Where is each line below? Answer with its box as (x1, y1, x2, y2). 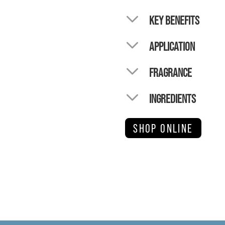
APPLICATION (149, 39, 195, 53)
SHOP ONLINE (133, 121, 193, 135)
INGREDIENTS (149, 91, 196, 105)
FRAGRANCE (149, 65, 192, 79)
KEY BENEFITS (149, 13, 199, 27)
